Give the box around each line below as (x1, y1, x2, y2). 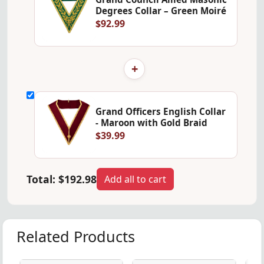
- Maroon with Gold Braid (95, 117, 208, 129)
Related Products (16, 226, 135, 246)
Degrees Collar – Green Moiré (95, 5, 227, 17)
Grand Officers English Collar (95, 105, 226, 118)
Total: (27, 171, 58, 186)
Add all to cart (104, 172, 166, 186)
